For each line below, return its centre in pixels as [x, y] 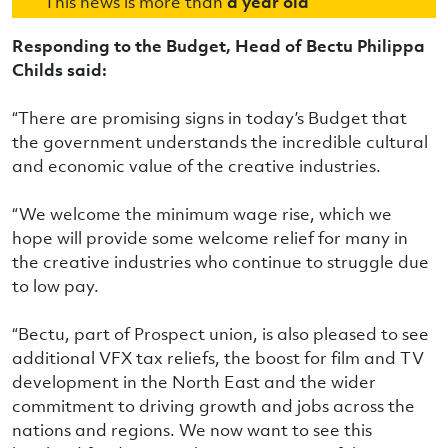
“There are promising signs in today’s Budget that [209, 117]
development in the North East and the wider [194, 381]
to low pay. [55, 285]
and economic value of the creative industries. [196, 165]
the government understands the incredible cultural [220, 141]
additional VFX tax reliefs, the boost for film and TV [218, 357]
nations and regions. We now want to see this [192, 429]
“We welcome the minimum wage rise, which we [202, 213]
